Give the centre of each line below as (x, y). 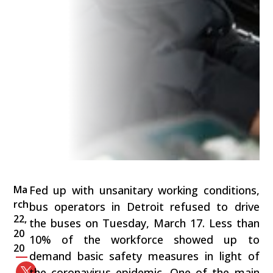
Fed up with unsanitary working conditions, (144, 190)
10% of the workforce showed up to (144, 240)
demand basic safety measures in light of (144, 256)
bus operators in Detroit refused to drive (144, 207)
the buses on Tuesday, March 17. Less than (144, 223)
